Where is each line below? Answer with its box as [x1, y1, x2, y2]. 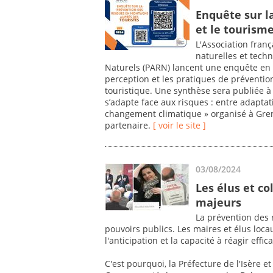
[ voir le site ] [153, 119, 206, 132]
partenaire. [105, 119, 153, 132]
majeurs [196, 194, 241, 210]
